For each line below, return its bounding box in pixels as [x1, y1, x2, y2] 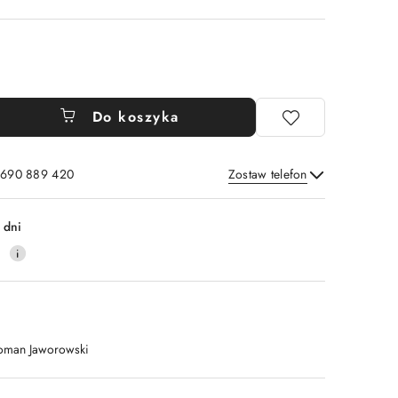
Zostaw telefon [227, 165, 307, 183]
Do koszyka [92, 107, 179, 127]
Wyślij [259, 187, 306, 208]
